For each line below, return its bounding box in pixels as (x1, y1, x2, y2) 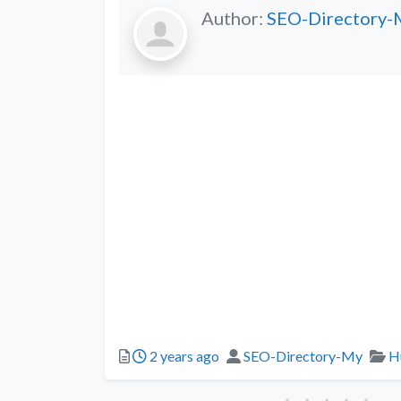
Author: (201, 6, 267, 29)
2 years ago (147, 346, 219, 364)
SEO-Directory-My (243, 346, 363, 364)
